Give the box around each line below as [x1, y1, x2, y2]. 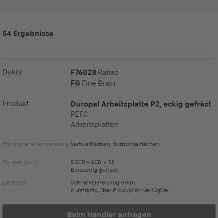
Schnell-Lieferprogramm [71, 179, 135, 186]
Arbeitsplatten [71, 120, 119, 129]
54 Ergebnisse [2, 29, 54, 37]
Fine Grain [80, 78, 115, 88]
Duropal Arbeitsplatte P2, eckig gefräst [71, 99, 211, 108]
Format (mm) [2, 158, 39, 165]
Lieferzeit [2, 179, 27, 186]
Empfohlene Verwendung [2, 140, 69, 147]
